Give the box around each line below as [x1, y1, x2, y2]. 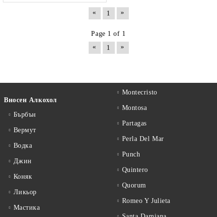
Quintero [122, 166, 149, 173]
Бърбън [13, 111, 36, 118]
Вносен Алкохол [4, 96, 57, 104]
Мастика [13, 204, 40, 211]
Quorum [122, 182, 146, 189]
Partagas [122, 120, 147, 127]
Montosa [122, 104, 147, 111]
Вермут [13, 126, 36, 134]
